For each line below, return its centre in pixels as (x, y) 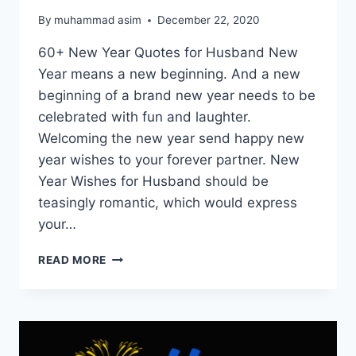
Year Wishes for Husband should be (153, 182)
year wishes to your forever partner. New (169, 160)
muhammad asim (98, 20)
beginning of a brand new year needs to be (177, 96)
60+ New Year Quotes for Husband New (168, 53)
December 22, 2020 (209, 20)
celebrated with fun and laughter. (145, 117)
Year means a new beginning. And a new (169, 74)
